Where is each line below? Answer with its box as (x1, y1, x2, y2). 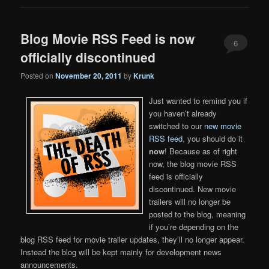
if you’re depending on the (149, 220, 239, 232)
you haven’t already (149, 107, 217, 119)
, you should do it (183, 132, 243, 144)
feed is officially (149, 170, 204, 182)
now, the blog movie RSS (149, 157, 237, 169)
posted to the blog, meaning (149, 208, 246, 220)
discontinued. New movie (149, 183, 237, 195)
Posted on (20, 70, 56, 81)
